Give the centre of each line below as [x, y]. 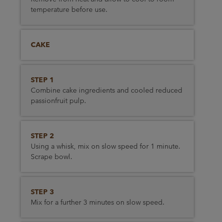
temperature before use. [69, 9]
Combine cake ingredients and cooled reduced [106, 90]
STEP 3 [42, 192]
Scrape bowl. [51, 157]
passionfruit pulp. [58, 101]
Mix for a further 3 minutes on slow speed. [97, 202]
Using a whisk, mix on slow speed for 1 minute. [105, 146]
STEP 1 [42, 80]
